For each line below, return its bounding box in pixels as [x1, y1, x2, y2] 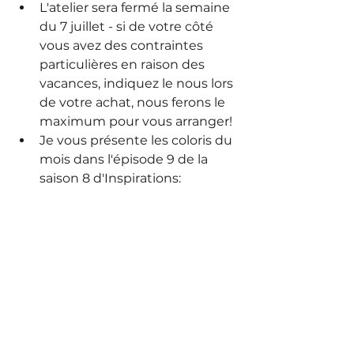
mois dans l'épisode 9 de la [40, 152, 211, 168]
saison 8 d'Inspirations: [40, 171, 181, 186]
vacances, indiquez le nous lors [40, 76, 236, 92]
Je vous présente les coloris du [40, 133, 235, 149]
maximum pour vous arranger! [40, 114, 232, 130]
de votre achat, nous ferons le [40, 95, 228, 111]
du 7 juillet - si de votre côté [40, 19, 217, 35]
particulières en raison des [40, 57, 208, 73]
